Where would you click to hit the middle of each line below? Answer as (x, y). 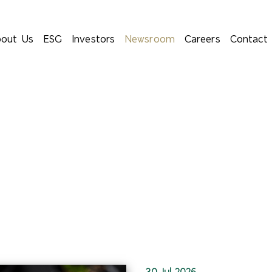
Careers (202, 39)
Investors (93, 39)
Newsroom (150, 39)
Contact (249, 39)
